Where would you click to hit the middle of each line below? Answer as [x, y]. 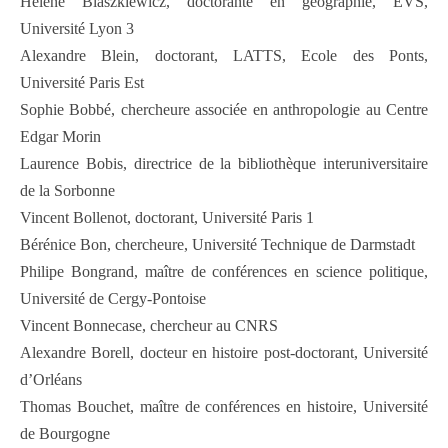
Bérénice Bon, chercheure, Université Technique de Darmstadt [217, 245]
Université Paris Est [82, 83]
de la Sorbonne [67, 191]
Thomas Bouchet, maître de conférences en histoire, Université [224, 407]
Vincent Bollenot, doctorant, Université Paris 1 [167, 218]
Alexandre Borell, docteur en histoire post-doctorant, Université [224, 353]
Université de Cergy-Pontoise [113, 299]
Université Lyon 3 [77, 29]
